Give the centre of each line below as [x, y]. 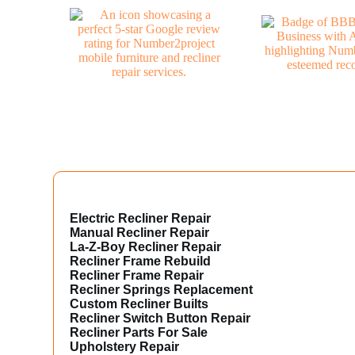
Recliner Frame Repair [137, 275]
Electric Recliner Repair [141, 218]
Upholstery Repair [125, 346]
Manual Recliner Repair [140, 232]
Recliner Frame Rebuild [141, 261]
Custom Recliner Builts [139, 303]
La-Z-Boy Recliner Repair [146, 246]
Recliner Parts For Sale [139, 332]
